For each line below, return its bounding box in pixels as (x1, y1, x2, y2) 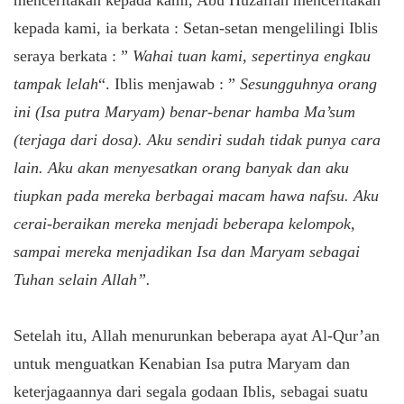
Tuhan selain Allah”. (14, 270, 151, 289)
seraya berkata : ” (14, 46, 133, 65)
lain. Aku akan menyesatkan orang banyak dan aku (14, 158, 349, 177)
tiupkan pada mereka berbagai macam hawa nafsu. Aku (14, 186, 379, 205)
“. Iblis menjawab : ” (98, 74, 240, 93)
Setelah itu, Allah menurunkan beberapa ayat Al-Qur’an (14, 326, 380, 344)
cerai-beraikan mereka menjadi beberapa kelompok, (14, 214, 355, 233)
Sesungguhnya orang (240, 74, 377, 93)
